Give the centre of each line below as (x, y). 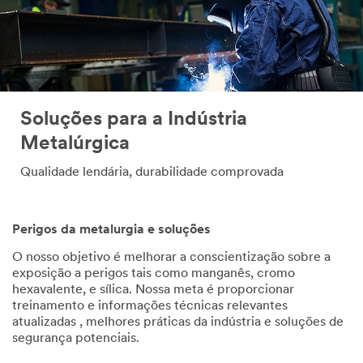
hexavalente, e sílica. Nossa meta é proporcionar (153, 290)
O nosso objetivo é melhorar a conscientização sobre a (171, 258)
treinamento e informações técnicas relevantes (150, 307)
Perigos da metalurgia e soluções (111, 231)
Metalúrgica (75, 144)
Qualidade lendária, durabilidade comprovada (152, 172)
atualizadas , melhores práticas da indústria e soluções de (178, 323)
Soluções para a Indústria (134, 120)
